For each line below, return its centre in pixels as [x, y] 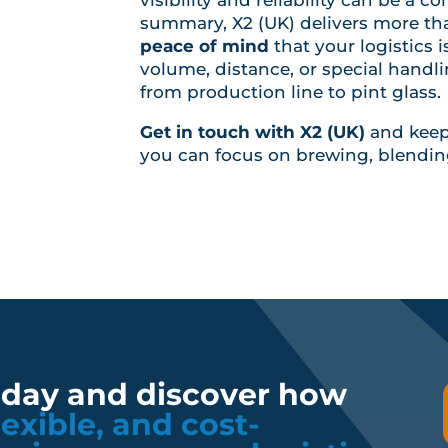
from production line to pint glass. [291, 91]
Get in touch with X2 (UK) [253, 131]
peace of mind [205, 45]
